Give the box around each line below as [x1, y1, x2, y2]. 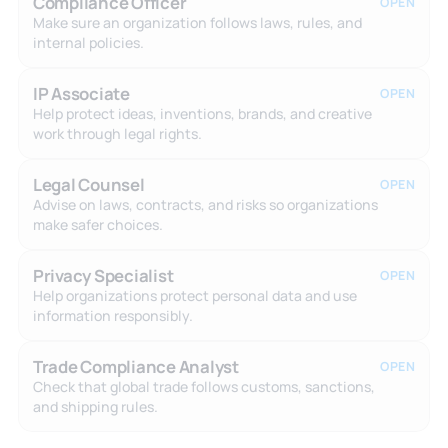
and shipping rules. [32, 396, 158, 416]
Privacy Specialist [32, 263, 174, 287]
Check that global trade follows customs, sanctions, [32, 376, 375, 396]
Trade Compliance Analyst [32, 354, 239, 378]
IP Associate [32, 81, 130, 105]
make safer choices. [32, 214, 163, 234]
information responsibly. [32, 305, 193, 325]
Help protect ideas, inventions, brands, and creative [32, 103, 372, 123]
